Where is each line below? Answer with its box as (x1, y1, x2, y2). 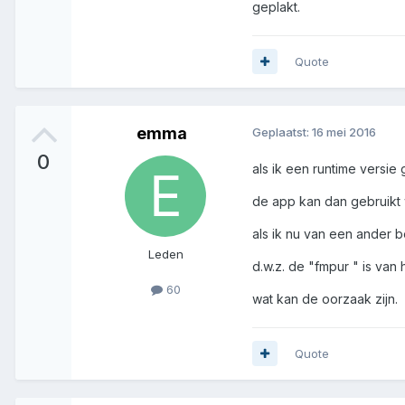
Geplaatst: (252, 124, 312, 139)
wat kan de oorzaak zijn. (252, 290, 398, 306)
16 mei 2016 (312, 124, 376, 139)
